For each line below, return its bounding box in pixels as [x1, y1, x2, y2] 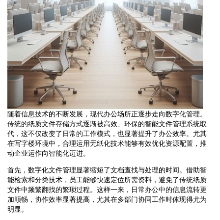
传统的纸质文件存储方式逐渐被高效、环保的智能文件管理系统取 [7, 119, 207, 128]
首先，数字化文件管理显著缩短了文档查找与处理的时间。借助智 [7, 165, 207, 174]
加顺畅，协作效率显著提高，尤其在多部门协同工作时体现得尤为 [7, 195, 207, 203]
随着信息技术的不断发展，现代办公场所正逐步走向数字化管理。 [7, 110, 207, 118]
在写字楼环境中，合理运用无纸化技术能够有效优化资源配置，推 [7, 139, 207, 147]
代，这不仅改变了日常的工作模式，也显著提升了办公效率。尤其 [7, 129, 207, 137]
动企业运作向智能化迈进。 [7, 149, 90, 157]
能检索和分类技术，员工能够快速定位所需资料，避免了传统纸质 [7, 175, 207, 184]
